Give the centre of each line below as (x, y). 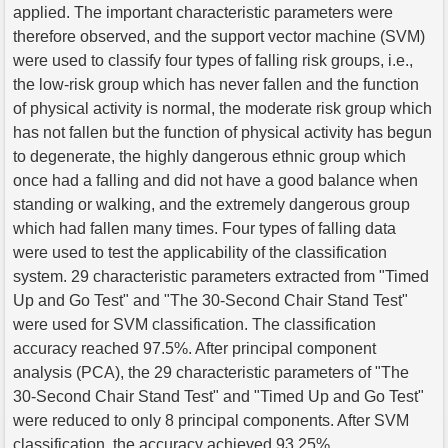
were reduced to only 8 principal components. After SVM (211, 420)
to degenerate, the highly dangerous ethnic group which (209, 156)
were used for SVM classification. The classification (194, 324)
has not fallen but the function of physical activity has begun (222, 132)
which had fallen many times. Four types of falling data (204, 228)
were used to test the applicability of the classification (200, 252)
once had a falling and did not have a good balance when (215, 180)
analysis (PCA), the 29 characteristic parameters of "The (211, 372)
